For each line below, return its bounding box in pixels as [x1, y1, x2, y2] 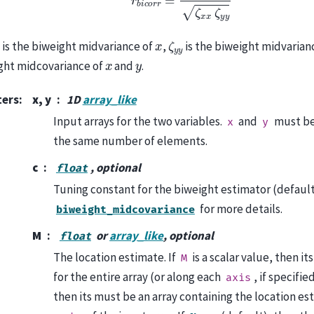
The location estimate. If [53, 249, 178, 265]
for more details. [198, 200, 283, 217]
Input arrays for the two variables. [53, 113, 224, 129]
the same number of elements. [53, 132, 207, 149]
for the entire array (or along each [53, 268, 223, 285]
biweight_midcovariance [55, 203, 195, 217]
